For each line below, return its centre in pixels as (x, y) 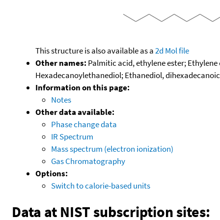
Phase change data (84, 124)
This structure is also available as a (95, 50)
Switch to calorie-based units (101, 185)
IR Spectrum (72, 136)
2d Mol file (172, 50)
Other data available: (75, 112)
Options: (52, 173)
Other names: (61, 63)
